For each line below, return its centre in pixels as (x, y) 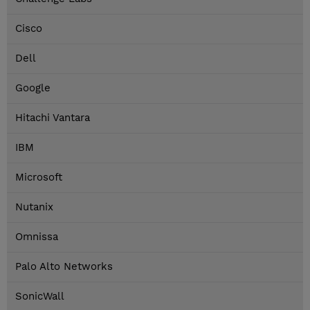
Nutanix (34, 207)
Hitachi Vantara (53, 118)
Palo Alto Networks (64, 267)
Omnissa (37, 237)
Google (33, 88)
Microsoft (39, 177)
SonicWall (40, 297)
